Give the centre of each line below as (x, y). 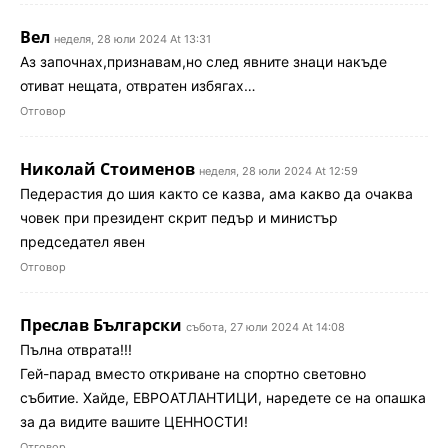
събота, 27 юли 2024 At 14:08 (265, 326)
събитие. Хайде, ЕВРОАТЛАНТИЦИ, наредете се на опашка (223, 397)
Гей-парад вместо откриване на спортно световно (193, 373)
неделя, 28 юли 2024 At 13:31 (132, 38)
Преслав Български (101, 324)
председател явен (82, 241)
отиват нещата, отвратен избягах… (138, 85)
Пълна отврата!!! (76, 349)
